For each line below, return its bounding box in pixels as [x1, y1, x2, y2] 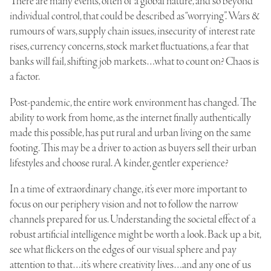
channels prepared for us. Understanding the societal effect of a [10, 212, 256, 227]
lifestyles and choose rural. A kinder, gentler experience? [10, 155, 228, 171]
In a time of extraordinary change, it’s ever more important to [10, 181, 247, 197]
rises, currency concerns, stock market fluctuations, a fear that [10, 39, 249, 54]
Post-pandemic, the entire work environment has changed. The [10, 95, 256, 110]
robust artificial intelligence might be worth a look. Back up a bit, [10, 227, 261, 242]
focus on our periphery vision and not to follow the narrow [10, 197, 238, 212]
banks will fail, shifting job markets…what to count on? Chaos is [10, 54, 259, 69]
